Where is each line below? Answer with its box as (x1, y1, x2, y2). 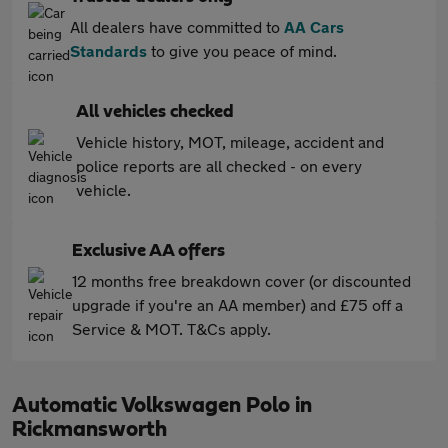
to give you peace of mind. (147, 41, 337, 60)
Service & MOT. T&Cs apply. (72, 319, 271, 338)
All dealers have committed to (70, 17, 284, 36)
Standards (70, 41, 147, 60)
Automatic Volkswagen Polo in (12, 394, 312, 416)
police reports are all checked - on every (76, 156, 362, 175)
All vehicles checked (76, 103, 234, 121)
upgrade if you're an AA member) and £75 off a (72, 295, 403, 314)
